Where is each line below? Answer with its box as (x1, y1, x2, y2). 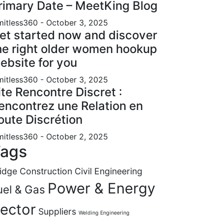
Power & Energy (48, 180, 155, 197)
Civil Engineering (75, 166, 142, 177)
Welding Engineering (79, 210, 130, 217)
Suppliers (38, 206, 76, 217)
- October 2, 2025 (40, 132, 108, 142)
